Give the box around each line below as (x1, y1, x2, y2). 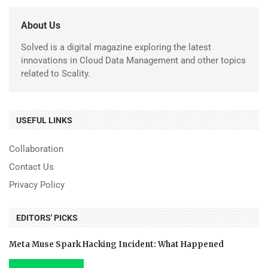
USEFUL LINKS (16, 115, 72, 125)
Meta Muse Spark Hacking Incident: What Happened (9, 239, 224, 249)
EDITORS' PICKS (16, 212, 78, 223)
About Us (21, 19, 60, 31)
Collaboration (9, 143, 63, 154)
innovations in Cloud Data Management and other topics (21, 54, 246, 66)
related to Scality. (21, 68, 90, 79)
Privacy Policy (9, 179, 65, 190)
